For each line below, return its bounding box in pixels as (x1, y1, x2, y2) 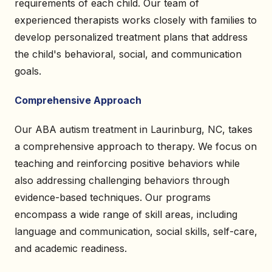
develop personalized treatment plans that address (15, 31, 248, 43)
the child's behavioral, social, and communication (15, 48, 242, 60)
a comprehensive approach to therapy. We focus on (15, 140, 257, 152)
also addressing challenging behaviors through (15, 174, 229, 186)
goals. (15, 65, 41, 77)
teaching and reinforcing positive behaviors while (15, 157, 240, 169)
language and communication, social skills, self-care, (15, 225, 257, 237)
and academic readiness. (15, 242, 127, 254)
